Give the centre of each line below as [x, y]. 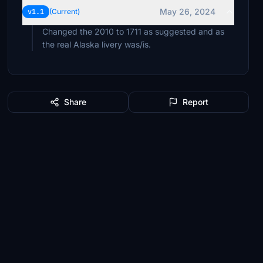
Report [196, 102]
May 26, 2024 [187, 11]
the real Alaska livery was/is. [97, 44]
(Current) [65, 11]
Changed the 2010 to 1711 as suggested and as [134, 31]
